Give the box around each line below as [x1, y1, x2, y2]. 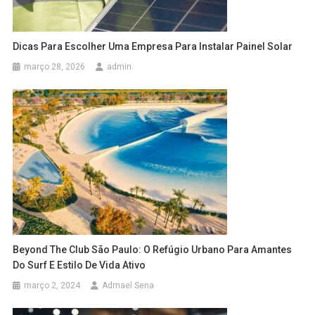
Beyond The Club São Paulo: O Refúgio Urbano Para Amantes [13, 243, 292, 255]
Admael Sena [102, 280, 155, 290]
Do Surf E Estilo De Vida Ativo [13, 259, 146, 271]
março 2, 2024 [24, 280, 81, 290]
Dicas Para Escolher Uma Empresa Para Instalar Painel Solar [13, 40, 293, 52]
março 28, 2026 [24, 61, 86, 72]
